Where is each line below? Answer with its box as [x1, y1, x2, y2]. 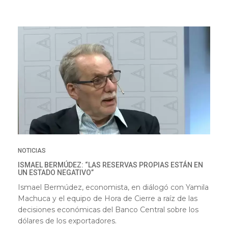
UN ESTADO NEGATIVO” [18, 168, 94, 177]
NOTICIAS [18, 147, 46, 155]
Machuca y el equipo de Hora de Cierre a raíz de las [18, 194, 197, 204]
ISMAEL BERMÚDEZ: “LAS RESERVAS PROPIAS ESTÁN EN [18, 161, 203, 169]
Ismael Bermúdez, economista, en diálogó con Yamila [18, 183, 209, 192]
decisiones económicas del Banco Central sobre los [18, 205, 198, 215]
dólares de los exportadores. [18, 216, 117, 226]
